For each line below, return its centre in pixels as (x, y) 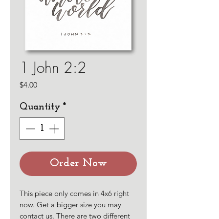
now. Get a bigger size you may (70, 205)
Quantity (40, 107)
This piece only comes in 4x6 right (74, 193)
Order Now (78, 164)
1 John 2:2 (53, 67)
